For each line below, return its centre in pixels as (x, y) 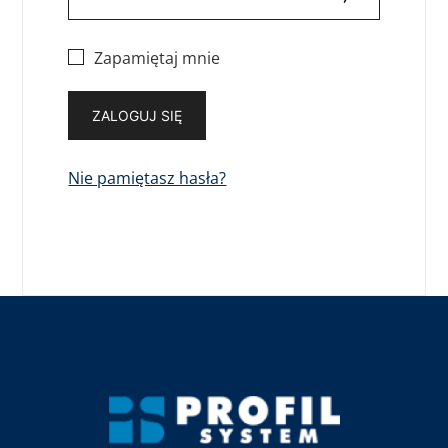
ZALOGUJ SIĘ (137, 115)
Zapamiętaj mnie (157, 58)
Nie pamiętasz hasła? (147, 178)
